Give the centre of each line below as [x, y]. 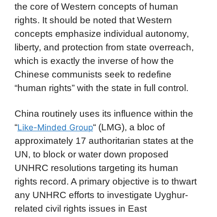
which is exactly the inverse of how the [94, 61]
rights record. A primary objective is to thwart [106, 182]
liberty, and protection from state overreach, [104, 47]
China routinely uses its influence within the [104, 114]
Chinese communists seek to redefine [93, 74]
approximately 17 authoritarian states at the [104, 141]
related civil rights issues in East [81, 209]
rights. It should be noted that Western [93, 20]
